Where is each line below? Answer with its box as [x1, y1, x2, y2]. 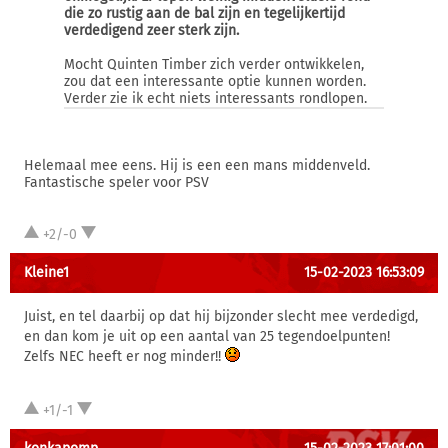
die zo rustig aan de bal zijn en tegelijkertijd [64, 5, 345, 22]
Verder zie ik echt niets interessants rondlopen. [64, 90, 367, 107]
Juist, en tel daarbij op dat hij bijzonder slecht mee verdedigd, [24, 308, 418, 325]
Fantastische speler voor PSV [24, 174, 209, 191]
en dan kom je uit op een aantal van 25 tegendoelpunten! [24, 328, 390, 345]
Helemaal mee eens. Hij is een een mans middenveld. [24, 157, 370, 174]
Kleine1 [24, 264, 69, 281]
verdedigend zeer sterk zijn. [64, 22, 239, 39]
